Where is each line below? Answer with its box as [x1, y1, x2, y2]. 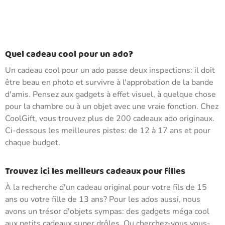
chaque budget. [5, 137, 60, 148]
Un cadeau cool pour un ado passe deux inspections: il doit [5, 65, 215, 76]
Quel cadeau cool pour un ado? [5, 47, 133, 61]
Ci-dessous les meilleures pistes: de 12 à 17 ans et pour [5, 125, 210, 136]
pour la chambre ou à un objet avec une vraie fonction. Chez [5, 101, 218, 112]
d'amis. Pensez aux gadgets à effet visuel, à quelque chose [5, 89, 216, 100]
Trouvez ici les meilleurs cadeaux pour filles [5, 164, 185, 178]
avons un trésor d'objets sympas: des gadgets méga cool [5, 206, 209, 217]
